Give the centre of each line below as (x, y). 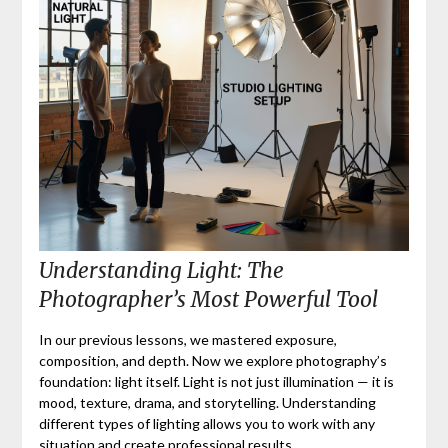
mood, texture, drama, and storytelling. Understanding (207, 403)
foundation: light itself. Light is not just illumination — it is (216, 382)
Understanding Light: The (161, 271)
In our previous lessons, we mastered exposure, (187, 340)
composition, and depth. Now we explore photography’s (212, 361)
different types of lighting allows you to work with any (206, 424)
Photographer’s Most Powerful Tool (208, 300)
